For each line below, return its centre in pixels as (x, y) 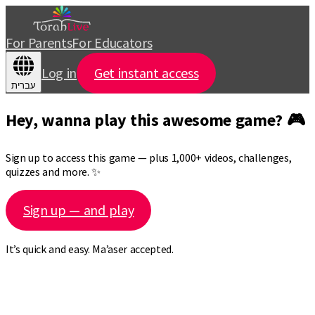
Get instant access (147, 73)
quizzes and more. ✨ (53, 171)
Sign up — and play (79, 210)
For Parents (39, 43)
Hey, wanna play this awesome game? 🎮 (155, 120)
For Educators (112, 43)
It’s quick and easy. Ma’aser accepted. (90, 249)
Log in (59, 73)
